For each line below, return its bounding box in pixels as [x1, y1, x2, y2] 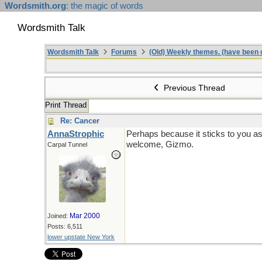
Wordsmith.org [5, 1, 66, 11]
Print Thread [45, 101, 87, 109]
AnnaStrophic [47, 129, 104, 139]
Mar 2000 [70, 212, 100, 220]
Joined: [47, 212, 70, 219]
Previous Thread [161, 83, 226, 92]
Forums [111, 48, 137, 56]
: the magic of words [66, 1, 143, 11]
